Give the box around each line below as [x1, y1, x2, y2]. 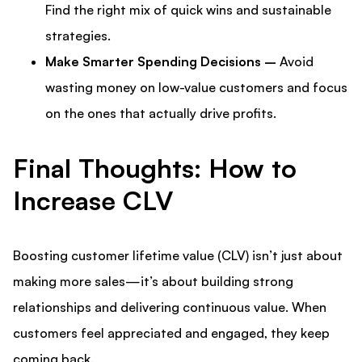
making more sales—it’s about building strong [13, 273, 293, 290]
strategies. [45, 27, 111, 44]
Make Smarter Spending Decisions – [45, 53, 276, 70]
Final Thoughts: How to [13, 152, 297, 185]
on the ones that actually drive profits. [45, 105, 276, 122]
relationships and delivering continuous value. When [13, 299, 326, 316]
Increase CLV [13, 184, 173, 217]
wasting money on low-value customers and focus [45, 79, 347, 96]
